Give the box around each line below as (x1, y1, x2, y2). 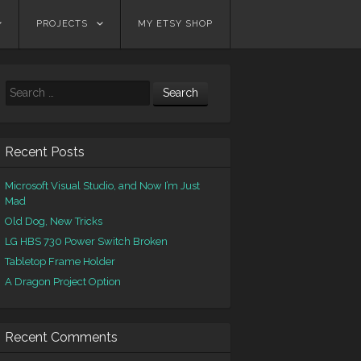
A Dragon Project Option (5, 276, 121, 288)
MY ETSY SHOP (138, 19, 213, 29)
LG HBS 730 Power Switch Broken (5, 235, 168, 247)
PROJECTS (36, 19, 88, 29)
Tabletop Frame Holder (5, 255, 115, 268)
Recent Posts (5, 144, 85, 160)
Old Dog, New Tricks (5, 215, 102, 227)
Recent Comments (5, 330, 118, 345)
